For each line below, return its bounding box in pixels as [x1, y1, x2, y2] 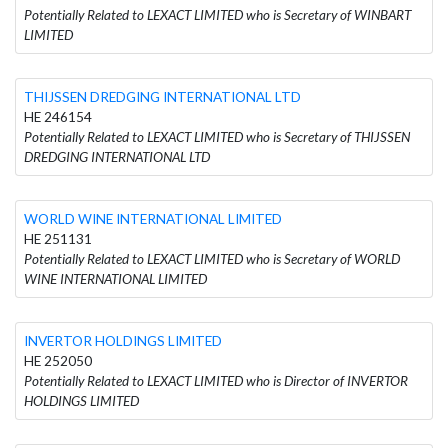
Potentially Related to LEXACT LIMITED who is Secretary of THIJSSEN [24, 128, 410, 145]
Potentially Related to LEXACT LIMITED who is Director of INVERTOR [24, 372, 408, 389]
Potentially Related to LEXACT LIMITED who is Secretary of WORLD [24, 250, 400, 267]
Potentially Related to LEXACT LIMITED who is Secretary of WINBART [24, 6, 411, 23]
